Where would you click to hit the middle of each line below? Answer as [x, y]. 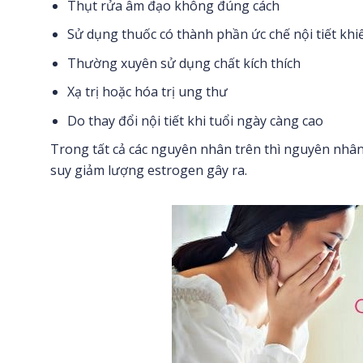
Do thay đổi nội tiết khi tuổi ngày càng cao [195, 120]
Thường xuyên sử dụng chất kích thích [184, 63]
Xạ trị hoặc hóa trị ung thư [147, 92]
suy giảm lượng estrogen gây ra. [149, 171]
